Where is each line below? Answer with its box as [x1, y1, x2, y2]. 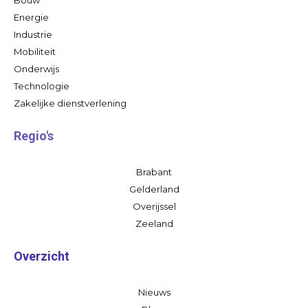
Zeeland [135, 217, 173, 229]
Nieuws [137, 286, 170, 298]
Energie [14, 11, 49, 23]
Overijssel [132, 200, 176, 212]
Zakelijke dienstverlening [14, 97, 126, 109]
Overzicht [14, 248, 69, 263]
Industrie [14, 28, 52, 40]
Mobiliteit [14, 45, 56, 57]
